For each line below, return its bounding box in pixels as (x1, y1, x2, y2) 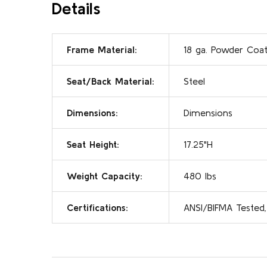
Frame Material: (67, 44, 137, 55)
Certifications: (67, 201, 128, 213)
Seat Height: (67, 138, 119, 150)
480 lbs (184, 170, 216, 181)
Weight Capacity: (67, 170, 142, 181)
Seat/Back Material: (67, 75, 154, 86)
